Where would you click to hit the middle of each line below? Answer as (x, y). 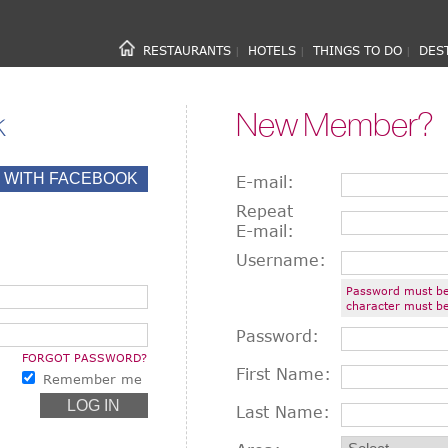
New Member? (335, 124)
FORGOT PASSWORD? (84, 357)
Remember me (92, 379)
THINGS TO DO (357, 50)
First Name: (284, 374)
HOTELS (272, 50)
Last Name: (283, 412)
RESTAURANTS (187, 50)
